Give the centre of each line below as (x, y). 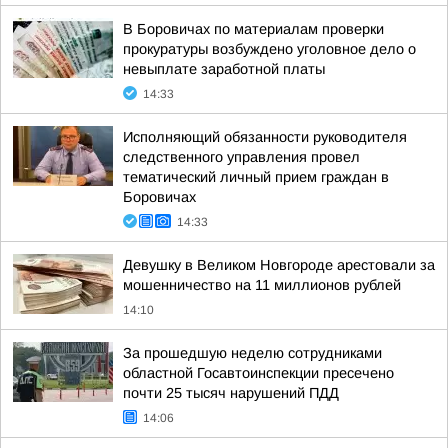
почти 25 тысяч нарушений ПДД (231, 393)
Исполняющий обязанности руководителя (265, 137)
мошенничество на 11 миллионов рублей (262, 285)
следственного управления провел (241, 157)
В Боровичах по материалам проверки (253, 29)
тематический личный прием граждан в (256, 177)
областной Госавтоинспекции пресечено (258, 373)
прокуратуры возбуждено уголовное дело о (269, 49)
